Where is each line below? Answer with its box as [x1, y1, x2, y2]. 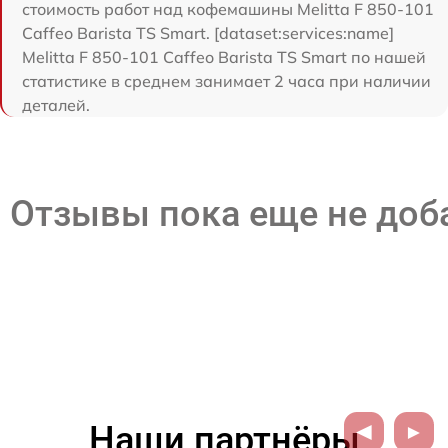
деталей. [22, 95, 90, 115]
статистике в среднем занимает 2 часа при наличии [22, 71, 431, 91]
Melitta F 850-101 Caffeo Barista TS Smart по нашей [22, 47, 426, 67]
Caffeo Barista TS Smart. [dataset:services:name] [22, 23, 394, 43]
